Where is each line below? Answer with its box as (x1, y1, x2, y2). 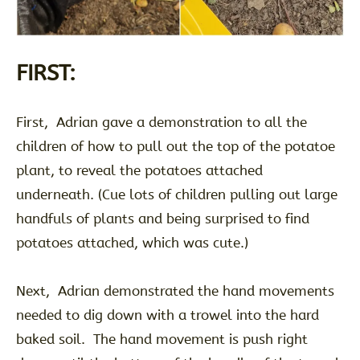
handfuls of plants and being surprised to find (15, 211, 309, 227)
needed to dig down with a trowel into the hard (15, 307, 319, 324)
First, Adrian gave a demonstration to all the (15, 114, 307, 131)
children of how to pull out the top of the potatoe (15, 138, 335, 155)
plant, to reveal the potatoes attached (15, 162, 263, 179)
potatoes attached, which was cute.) (15, 235, 252, 252)
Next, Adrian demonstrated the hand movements (15, 283, 334, 300)
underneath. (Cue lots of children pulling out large (15, 186, 337, 203)
